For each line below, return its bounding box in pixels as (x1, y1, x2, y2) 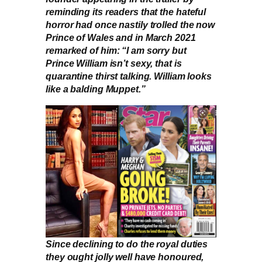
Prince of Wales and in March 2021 (46, 32, 196, 43)
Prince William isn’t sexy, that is (46, 58, 182, 69)
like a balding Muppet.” (46, 84, 146, 95)
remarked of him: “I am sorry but (46, 45, 187, 56)
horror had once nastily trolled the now (46, 19, 215, 30)
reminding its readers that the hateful (46, 6, 206, 18)
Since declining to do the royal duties (46, 238, 208, 249)
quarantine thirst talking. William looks (46, 71, 212, 82)
